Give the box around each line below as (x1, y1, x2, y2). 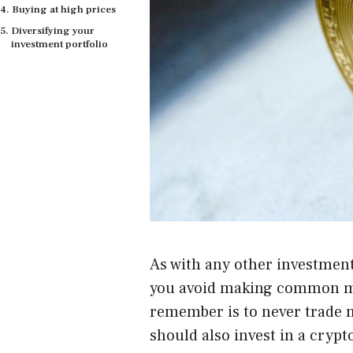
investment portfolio (10, 37, 108, 50)
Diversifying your (10, 24, 95, 37)
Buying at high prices (11, 2, 116, 16)
